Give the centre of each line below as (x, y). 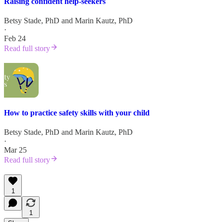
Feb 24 (15, 39)
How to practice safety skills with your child (77, 112)
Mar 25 (15, 150)
